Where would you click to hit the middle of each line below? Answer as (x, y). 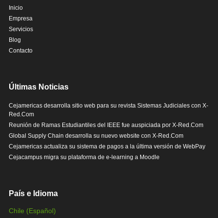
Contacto (20, 51)
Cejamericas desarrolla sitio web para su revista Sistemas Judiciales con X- (108, 106)
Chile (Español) (32, 211)
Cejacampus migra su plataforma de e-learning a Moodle (84, 157)
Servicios (21, 29)
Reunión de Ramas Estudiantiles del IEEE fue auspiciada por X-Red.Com (106, 125)
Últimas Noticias (38, 87)
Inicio (16, 8)
